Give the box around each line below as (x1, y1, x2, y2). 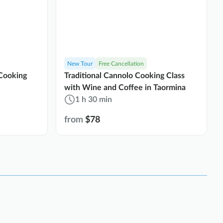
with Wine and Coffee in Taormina (64, 84, 186, 92)
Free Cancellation (99, 61, 144, 67)
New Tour (67, 61, 93, 67)
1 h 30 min (75, 96, 112, 104)
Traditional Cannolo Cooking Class (64, 72, 185, 80)
